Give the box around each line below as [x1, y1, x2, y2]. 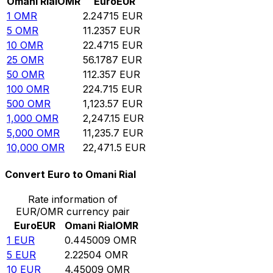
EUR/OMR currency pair [15, 205, 130, 218]
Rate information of [27, 193, 118, 206]
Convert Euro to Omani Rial [5, 168, 136, 181]
